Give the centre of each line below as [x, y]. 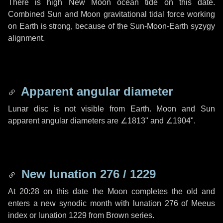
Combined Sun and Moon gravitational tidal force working [111, 14]
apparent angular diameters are [64, 121]
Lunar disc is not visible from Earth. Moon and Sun [111, 109]
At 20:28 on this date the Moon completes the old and [111, 191]
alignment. [26, 38]
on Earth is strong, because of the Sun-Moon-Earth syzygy [111, 26]
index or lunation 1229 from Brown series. [81, 215]
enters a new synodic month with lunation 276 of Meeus [111, 203]
